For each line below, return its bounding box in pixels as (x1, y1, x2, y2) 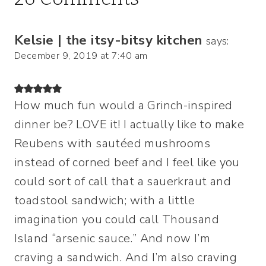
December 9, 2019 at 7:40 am (14, 49, 148, 63)
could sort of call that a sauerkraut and (14, 173, 231, 190)
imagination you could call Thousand (14, 211, 219, 228)
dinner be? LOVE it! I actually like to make (14, 116, 245, 133)
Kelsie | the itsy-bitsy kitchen (14, 31, 202, 50)
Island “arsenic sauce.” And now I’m (14, 230, 210, 247)
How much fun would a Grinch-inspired (14, 97, 233, 114)
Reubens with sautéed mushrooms (14, 135, 210, 152)
